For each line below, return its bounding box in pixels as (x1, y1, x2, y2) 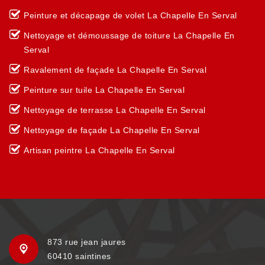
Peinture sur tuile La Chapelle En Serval (24, 85, 185, 95)
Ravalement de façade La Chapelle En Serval (24, 65, 206, 75)
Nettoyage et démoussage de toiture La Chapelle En (24, 31, 235, 40)
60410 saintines (47, 251, 111, 261)
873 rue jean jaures (47, 237, 126, 247)
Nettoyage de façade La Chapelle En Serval (24, 125, 200, 135)
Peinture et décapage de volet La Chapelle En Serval (24, 11, 237, 20)
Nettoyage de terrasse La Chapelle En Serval (24, 105, 206, 115)
